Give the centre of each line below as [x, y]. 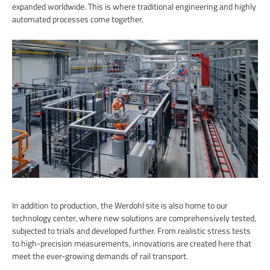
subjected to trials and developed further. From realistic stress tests [131, 230]
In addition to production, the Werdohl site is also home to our [120, 205]
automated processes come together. [78, 19]
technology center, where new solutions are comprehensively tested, [134, 218]
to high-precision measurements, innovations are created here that [132, 243]
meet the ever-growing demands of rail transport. [100, 256]
